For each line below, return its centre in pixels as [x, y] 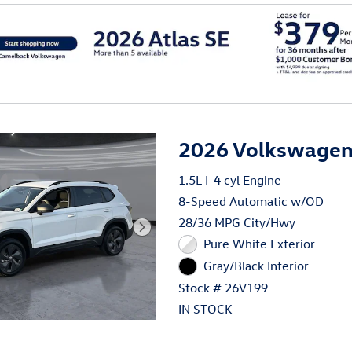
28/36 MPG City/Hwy [237, 223]
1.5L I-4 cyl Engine [230, 180]
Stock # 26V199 [224, 287]
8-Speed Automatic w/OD [251, 202]
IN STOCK [206, 308]
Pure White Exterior [259, 244]
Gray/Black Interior [256, 265]
